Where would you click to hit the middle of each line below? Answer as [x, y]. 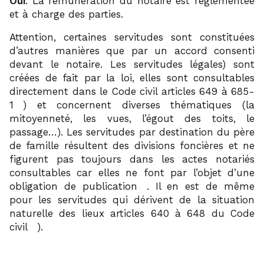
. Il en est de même [201, 186]
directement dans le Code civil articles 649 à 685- [132, 91]
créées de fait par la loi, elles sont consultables [132, 77]
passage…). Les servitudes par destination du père [132, 132]
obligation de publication [73, 186]
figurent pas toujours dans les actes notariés [132, 159]
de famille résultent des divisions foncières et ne [132, 145]
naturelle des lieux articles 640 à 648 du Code [132, 213]
